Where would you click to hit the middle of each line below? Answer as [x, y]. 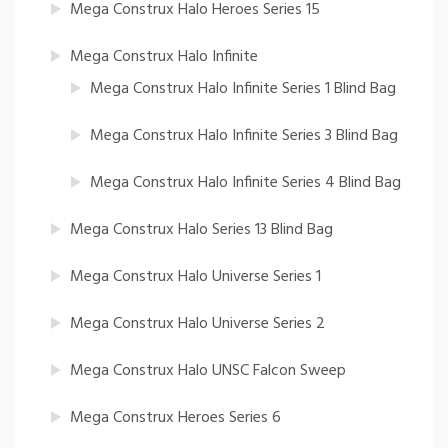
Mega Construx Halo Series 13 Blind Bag [201, 230]
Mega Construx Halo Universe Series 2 [197, 324]
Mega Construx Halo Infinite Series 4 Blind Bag [245, 183]
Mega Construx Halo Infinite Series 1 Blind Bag [243, 89]
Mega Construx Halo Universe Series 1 [195, 277]
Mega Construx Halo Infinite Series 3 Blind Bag [244, 136]
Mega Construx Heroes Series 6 [175, 418]
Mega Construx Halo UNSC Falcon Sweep [208, 371]
